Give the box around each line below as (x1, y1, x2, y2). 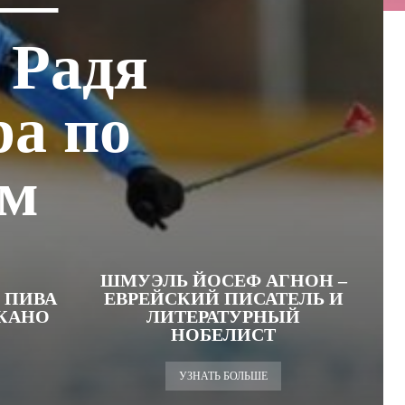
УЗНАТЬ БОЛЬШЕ (179, 370, 268, 382)
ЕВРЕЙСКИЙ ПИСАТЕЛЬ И (103, 288, 344, 308)
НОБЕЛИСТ (171, 325, 276, 344)
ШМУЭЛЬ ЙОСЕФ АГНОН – (99, 270, 347, 290)
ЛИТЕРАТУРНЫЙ (146, 306, 300, 326)
